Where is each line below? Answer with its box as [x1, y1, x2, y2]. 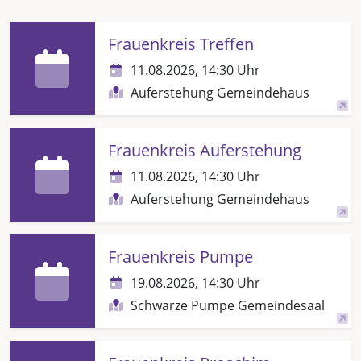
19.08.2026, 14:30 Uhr [131, 273, 260, 292]
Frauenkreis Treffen [108, 32, 254, 55]
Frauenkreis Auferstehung [108, 139, 301, 161]
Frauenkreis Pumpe [108, 245, 253, 268]
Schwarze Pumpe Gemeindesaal [131, 296, 325, 314]
